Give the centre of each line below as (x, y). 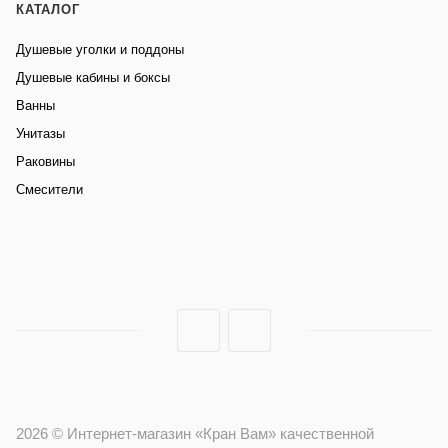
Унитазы (40, 133)
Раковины (45, 161)
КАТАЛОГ (48, 9)
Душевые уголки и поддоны (100, 49)
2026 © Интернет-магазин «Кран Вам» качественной (195, 433)
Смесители (49, 189)
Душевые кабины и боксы (93, 77)
